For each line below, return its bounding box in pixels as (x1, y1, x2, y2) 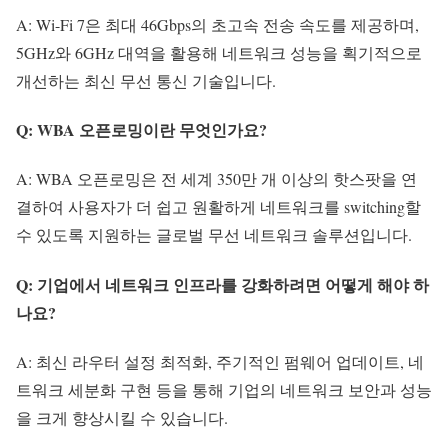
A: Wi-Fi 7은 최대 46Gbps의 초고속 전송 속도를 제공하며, (16, 13, 419, 35)
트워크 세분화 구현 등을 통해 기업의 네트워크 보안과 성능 (16, 378, 432, 400)
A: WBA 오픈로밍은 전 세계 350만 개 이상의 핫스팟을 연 (16, 168, 417, 190)
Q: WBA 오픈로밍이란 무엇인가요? (16, 118, 267, 142)
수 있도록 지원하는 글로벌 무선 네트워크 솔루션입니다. (16, 224, 412, 246)
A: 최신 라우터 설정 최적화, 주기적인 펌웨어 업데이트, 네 (16, 350, 424, 372)
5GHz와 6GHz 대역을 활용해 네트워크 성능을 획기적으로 (16, 41, 422, 63)
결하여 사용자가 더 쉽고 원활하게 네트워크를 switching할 (16, 196, 421, 218)
